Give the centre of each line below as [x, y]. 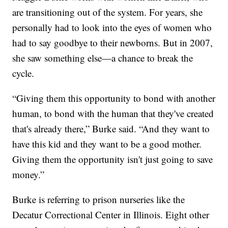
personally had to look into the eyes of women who [112, 27]
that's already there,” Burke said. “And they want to [111, 128]
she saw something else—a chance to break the [103, 58]
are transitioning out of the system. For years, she [108, 12]
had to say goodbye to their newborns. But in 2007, [113, 42]
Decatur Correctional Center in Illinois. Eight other [111, 214]
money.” [28, 174]
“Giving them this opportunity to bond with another [114, 98]
